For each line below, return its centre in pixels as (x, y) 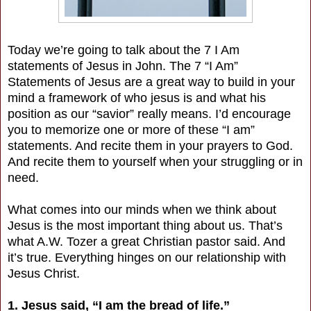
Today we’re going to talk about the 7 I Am (124, 50)
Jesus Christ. (44, 273)
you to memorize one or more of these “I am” (131, 129)
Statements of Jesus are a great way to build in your (151, 82)
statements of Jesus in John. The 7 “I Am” (123, 66)
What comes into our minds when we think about (142, 209)
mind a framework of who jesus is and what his (137, 98)
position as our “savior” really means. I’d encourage (149, 114)
